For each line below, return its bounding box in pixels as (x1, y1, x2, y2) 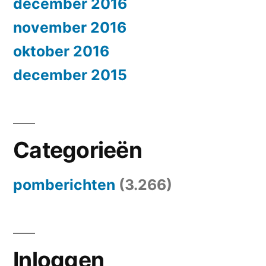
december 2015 (13, 66, 127, 84)
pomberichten (13, 176, 115, 194)
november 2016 (13, 18, 126, 37)
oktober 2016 (13, 42, 109, 61)
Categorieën (13, 137, 142, 164)
